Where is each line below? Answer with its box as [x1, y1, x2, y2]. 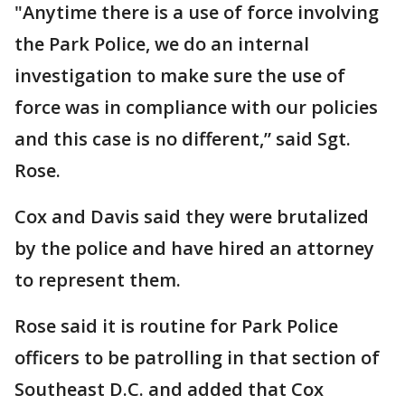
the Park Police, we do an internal [14, 32, 309, 56]
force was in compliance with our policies [14, 95, 378, 119]
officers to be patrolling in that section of [14, 345, 380, 370]
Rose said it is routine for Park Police [14, 314, 338, 338]
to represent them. [14, 268, 181, 292]
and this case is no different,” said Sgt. [14, 127, 351, 151]
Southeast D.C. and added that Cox [14, 377, 324, 401]
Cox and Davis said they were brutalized [14, 204, 369, 229]
